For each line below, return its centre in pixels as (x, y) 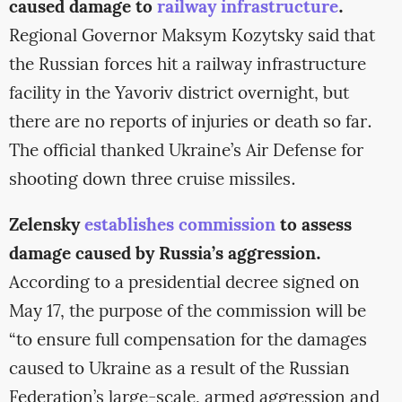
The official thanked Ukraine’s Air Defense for (186, 152)
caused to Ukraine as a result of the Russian (179, 370)
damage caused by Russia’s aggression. (165, 255)
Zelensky (44, 227)
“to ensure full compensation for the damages (188, 341)
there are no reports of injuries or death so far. (190, 123)
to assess (315, 227)
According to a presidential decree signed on (184, 284)
